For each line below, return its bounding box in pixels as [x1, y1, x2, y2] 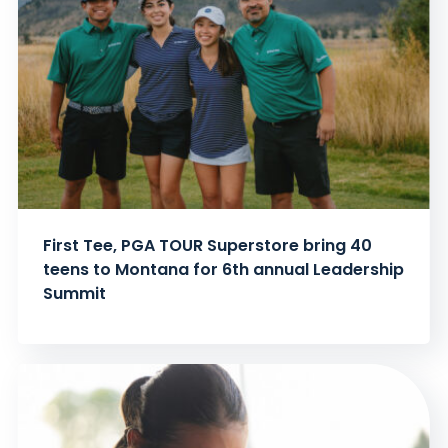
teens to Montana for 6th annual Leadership [42, 258, 404, 282]
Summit [42, 282, 106, 306]
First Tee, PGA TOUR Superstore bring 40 [42, 234, 372, 258]
